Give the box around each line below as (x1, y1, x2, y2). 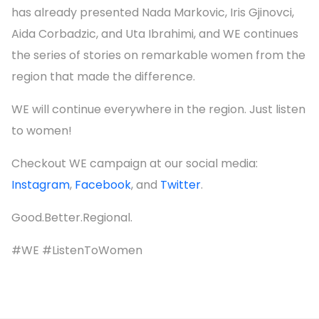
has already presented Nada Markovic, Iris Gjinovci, (11, 4, 294, 21)
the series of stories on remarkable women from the (11, 46, 305, 63)
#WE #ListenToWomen (11, 241, 142, 258)
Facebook (75, 176, 131, 193)
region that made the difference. (11, 68, 195, 85)
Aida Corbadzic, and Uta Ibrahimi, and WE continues (11, 25, 298, 42)
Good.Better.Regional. (11, 209, 132, 226)
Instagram (11, 176, 70, 193)
